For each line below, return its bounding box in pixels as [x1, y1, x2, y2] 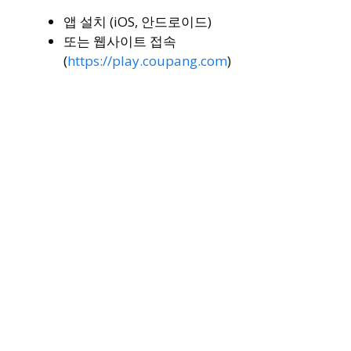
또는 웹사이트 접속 [63, 32, 176, 51]
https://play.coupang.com [67, 52, 227, 71]
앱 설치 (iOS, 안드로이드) [63, 13, 212, 31]
